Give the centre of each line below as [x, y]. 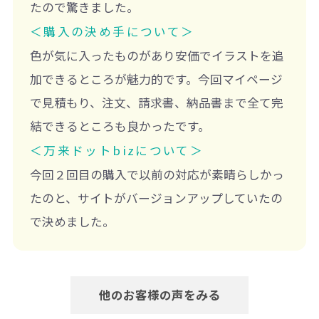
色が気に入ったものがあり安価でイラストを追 [157, 56]
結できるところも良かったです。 [120, 126]
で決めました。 [72, 222]
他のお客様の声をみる [159, 294]
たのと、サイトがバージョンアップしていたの [156, 198]
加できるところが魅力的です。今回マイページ [156, 79]
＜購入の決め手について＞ [112, 32]
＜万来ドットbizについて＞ [117, 151]
